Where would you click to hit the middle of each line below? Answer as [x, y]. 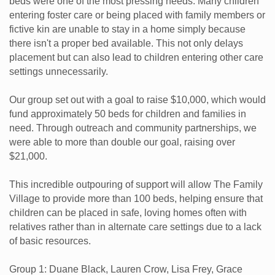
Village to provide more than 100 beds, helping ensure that [136, 199]
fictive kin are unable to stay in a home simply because [127, 29]
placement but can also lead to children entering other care [136, 58]
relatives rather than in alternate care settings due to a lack [135, 227]
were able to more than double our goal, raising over [122, 142]
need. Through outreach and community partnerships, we [133, 128]
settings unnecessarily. [59, 72]
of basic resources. [50, 241]
